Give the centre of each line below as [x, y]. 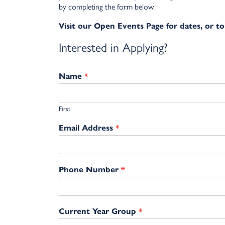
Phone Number [90, 170]
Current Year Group [99, 211]
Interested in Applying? [113, 47]
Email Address [87, 128]
